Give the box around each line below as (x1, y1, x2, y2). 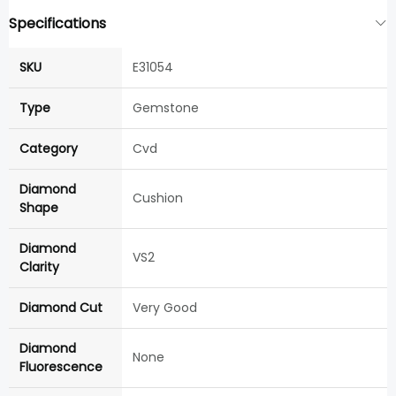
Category (19, 140, 78, 158)
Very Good (133, 299, 197, 317)
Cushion (133, 189, 183, 208)
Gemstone (133, 99, 199, 118)
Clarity (19, 258, 59, 277)
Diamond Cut (19, 299, 103, 317)
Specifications (9, 13, 106, 34)
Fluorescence (19, 358, 103, 377)
